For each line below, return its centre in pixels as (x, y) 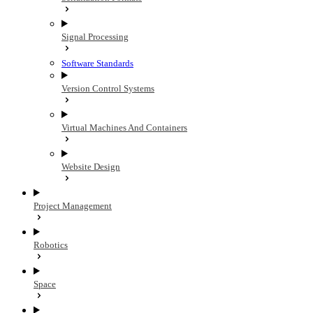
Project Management (73, 206)
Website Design (91, 167)
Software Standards (97, 63)
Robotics (51, 245)
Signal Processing (95, 37)
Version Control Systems (108, 88)
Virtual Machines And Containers (124, 128)
